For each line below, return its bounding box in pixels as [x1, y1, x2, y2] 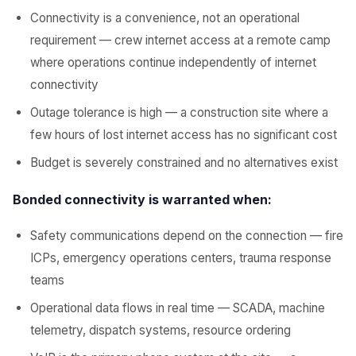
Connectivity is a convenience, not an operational [30, 10, 300, 25]
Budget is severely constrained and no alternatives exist [30, 155, 338, 170]
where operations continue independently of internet [30, 55, 316, 70]
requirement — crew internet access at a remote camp [30, 33, 331, 48]
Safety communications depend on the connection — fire [30, 228, 343, 243]
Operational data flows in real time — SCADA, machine [30, 300, 325, 315]
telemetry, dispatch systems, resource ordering [30, 323, 291, 338]
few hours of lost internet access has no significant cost [30, 127, 337, 142]
